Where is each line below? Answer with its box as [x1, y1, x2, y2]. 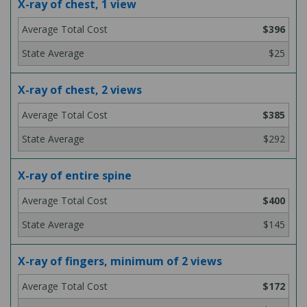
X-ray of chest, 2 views [18, 82, 142, 97]
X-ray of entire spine [18, 168, 132, 183]
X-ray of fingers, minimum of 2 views [18, 254, 222, 269]
